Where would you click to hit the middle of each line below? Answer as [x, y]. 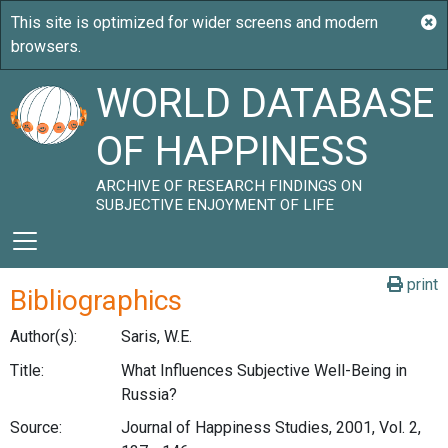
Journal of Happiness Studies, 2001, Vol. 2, [270, 428]
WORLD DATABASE [265, 103]
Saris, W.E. [156, 336]
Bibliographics [96, 300]
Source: [36, 428]
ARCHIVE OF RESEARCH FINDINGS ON [229, 186]
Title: [27, 370]
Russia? [148, 394]
